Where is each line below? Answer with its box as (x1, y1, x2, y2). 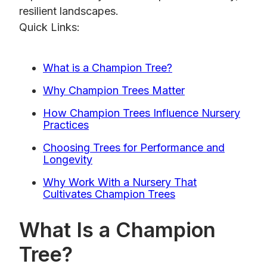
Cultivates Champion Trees (43, 188, 175, 201)
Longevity (43, 153, 92, 166)
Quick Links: (19, 21, 80, 34)
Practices (43, 119, 89, 132)
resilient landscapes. (19, 5, 122, 18)
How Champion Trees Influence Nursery (43, 107, 240, 120)
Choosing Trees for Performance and (43, 141, 225, 154)
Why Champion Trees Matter (43, 84, 185, 97)
